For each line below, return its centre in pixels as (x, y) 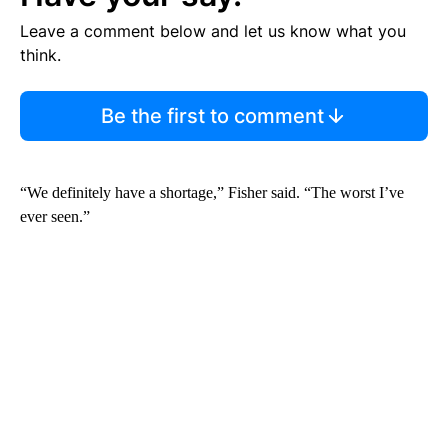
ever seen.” (55, 216)
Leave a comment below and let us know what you (213, 30)
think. (40, 54)
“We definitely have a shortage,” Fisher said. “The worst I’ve (212, 192)
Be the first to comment (212, 115)
